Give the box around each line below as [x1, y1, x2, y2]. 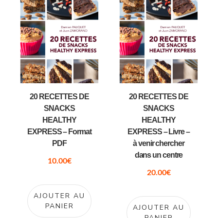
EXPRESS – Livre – [127, 127, 190, 136]
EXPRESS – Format [27, 127, 91, 136]
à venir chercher [133, 139, 184, 148]
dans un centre [134, 151, 183, 160]
